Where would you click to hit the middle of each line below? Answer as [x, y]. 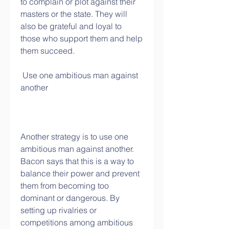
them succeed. [48, 51]
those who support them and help [82, 38]
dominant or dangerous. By [70, 198]
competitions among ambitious [77, 222]
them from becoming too [65, 186]
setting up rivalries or [59, 210]
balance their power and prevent [80, 173]
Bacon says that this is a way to [77, 161]
